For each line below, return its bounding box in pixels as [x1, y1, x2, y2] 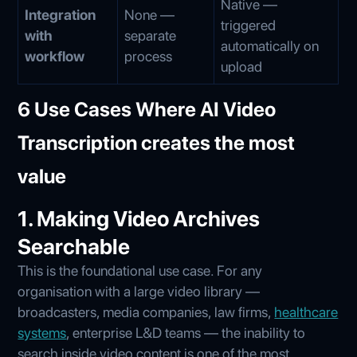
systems [18, 324, 67, 341]
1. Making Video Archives [18, 205, 261, 232]
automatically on [221, 37, 320, 54]
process [124, 47, 173, 65]
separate [124, 26, 177, 44]
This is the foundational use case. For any [18, 261, 263, 279]
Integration [25, 6, 96, 23]
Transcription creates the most [18, 130, 296, 155]
